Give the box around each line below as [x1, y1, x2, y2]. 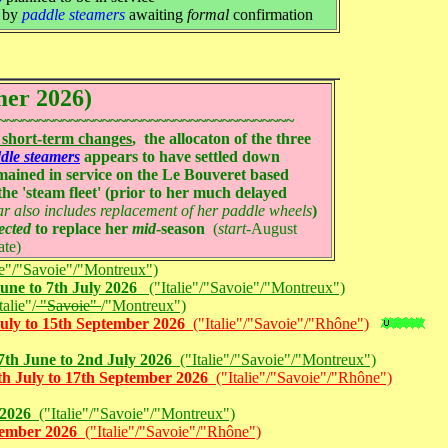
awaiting [125, 6, 187, 23]
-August [246, 220, 297, 237]
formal [187, 6, 229, 23]
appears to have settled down [80, 148, 280, 165]
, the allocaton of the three [132, 130, 311, 147]
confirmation [229, 6, 313, 23]
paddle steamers [22, 6, 125, 23]
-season [156, 220, 205, 237]
